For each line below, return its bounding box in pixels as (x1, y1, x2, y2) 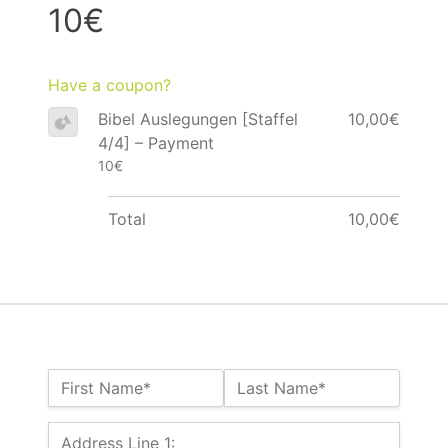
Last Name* (237, 378, 326, 399)
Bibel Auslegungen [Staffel (97, 109, 298, 130)
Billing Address (47, 423, 159, 444)
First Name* (61, 378, 151, 399)
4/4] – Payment (97, 133, 214, 154)
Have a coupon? (48, 75, 171, 96)
